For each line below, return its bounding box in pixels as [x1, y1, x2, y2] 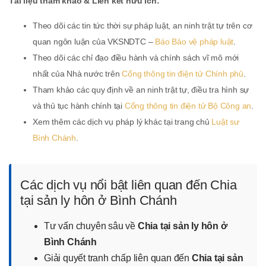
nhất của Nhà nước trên [33, 68, 122, 78]
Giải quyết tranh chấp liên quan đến [44, 252, 192, 263]
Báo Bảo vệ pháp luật [155, 36, 234, 46]
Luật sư [211, 116, 240, 126]
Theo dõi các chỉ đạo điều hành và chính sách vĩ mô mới [33, 52, 239, 62]
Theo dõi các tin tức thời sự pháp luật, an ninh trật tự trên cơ [33, 20, 252, 30]
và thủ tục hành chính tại [33, 100, 125, 110]
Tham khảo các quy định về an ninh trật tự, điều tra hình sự [33, 84, 249, 94]
